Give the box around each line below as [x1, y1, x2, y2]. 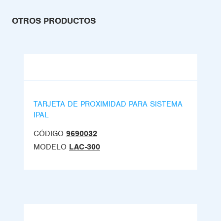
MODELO [34, 142, 67, 152]
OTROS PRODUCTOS [12, 15, 96, 26]
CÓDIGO [34, 128, 64, 139]
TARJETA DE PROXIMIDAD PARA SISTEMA [34, 99, 183, 109]
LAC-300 [69, 142, 100, 152]
